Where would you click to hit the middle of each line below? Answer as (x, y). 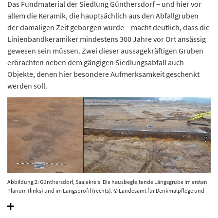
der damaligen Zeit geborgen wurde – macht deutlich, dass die (109, 27)
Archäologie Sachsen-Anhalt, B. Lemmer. (57, 199)
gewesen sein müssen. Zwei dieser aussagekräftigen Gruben (105, 50)
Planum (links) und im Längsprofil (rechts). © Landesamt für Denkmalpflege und (106, 190)
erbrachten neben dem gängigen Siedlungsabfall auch (96, 62)
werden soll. (27, 85)
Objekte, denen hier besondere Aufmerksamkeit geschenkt (103, 74)
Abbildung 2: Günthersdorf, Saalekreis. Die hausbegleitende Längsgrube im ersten (107, 182)
